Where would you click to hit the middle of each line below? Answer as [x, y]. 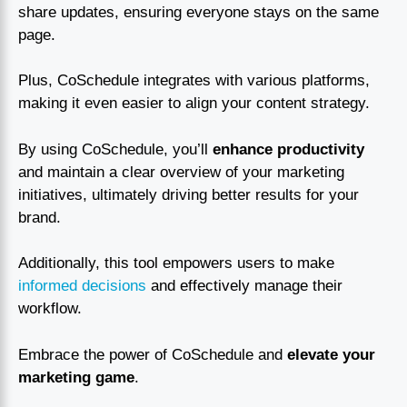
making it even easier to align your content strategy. [194, 104]
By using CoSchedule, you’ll [115, 149]
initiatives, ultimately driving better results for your [189, 194]
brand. [40, 217]
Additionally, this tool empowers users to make [176, 263]
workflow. [50, 309]
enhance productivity [288, 149]
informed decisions [82, 286]
